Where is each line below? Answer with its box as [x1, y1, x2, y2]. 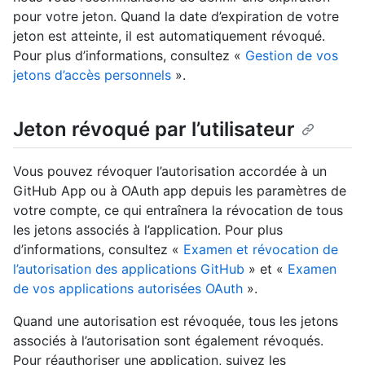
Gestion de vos [245, 47, 338, 64]
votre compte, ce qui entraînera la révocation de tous [13, 202, 343, 219]
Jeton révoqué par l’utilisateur [13, 117, 295, 142]
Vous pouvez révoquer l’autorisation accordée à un [13, 163, 327, 180]
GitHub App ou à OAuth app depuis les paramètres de [13, 182, 346, 200]
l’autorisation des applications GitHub [13, 261, 244, 278]
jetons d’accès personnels [13, 67, 171, 84]
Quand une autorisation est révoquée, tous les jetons [13, 313, 338, 330]
